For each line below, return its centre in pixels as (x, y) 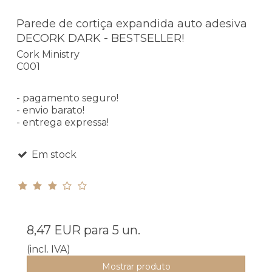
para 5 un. (110, 230)
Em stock (53, 154)
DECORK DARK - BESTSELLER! (100, 39)
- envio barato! (50, 110)
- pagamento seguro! (67, 98)
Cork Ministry (48, 54)
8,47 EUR (54, 230)
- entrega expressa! (63, 122)
